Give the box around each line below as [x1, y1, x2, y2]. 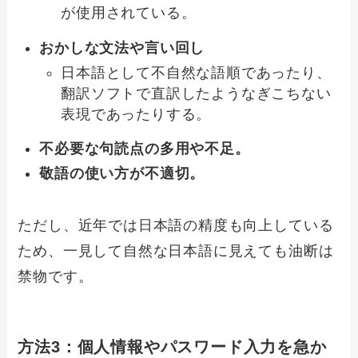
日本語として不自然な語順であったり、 [61, 64, 332, 81]
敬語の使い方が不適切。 [39, 165, 205, 181]
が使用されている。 [61, 5, 197, 22]
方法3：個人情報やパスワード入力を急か [18, 337, 327, 356]
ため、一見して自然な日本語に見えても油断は [18, 242, 334, 259]
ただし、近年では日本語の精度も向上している [18, 217, 334, 233]
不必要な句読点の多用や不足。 [39, 141, 250, 157]
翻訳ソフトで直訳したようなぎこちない [61, 85, 332, 101]
